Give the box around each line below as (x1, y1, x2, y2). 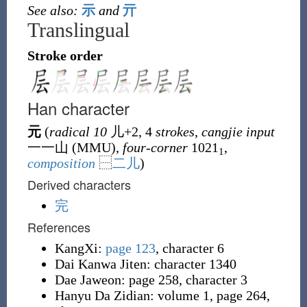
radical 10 (49, 124, 107, 139)
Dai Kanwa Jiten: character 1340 (54, 256, 236, 271)
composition (27, 156, 95, 171)
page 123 (105, 241, 156, 256)
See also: (27, 3, 78, 18)
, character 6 (155, 241, 224, 256)
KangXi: (54, 241, 106, 256)
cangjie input (201, 124, 275, 139)
